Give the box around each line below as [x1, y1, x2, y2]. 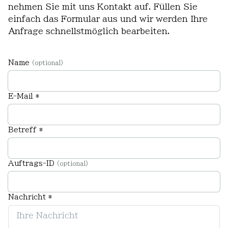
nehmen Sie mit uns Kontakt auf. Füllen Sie [8, 3, 197, 11]
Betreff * [8, 126, 43, 133]
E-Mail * [8, 93, 39, 100]
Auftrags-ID [8, 160, 54, 167]
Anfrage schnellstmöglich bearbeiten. [8, 27, 170, 35]
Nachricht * [8, 193, 52, 201]
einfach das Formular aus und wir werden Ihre [8, 15, 208, 23]
